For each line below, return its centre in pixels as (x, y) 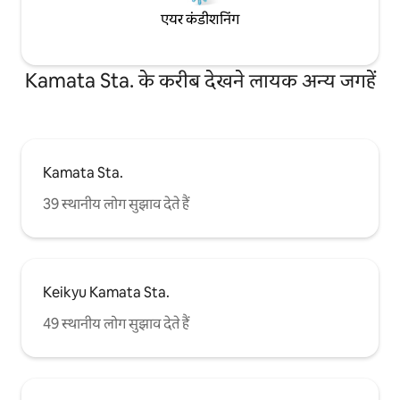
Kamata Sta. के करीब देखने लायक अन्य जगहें (200, 80)
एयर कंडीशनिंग (200, 20)
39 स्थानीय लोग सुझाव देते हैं (116, 204)
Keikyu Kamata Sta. (106, 292)
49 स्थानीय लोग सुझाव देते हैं (116, 323)
